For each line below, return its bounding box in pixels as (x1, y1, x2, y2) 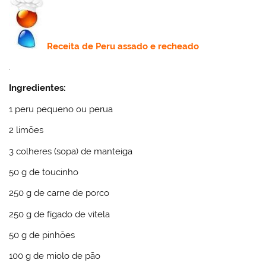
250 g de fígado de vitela (9, 208, 110, 220)
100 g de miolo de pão (9, 251, 101, 262)
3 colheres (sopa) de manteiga (9, 145, 133, 157)
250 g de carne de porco (9, 188, 110, 199)
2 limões (9, 125, 44, 136)
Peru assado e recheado (96, 40, 199, 52)
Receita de (47, 40, 96, 52)
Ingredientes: (9, 83, 66, 94)
